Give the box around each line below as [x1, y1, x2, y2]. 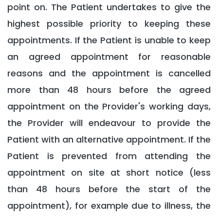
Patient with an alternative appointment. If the [7, 133, 211, 145]
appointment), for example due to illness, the [7, 200, 211, 212]
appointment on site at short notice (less [7, 166, 211, 179]
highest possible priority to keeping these [7, 18, 211, 30]
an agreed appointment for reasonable [7, 51, 211, 63]
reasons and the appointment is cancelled [7, 67, 211, 79]
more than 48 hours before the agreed [7, 84, 211, 96]
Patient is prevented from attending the [7, 150, 211, 162]
